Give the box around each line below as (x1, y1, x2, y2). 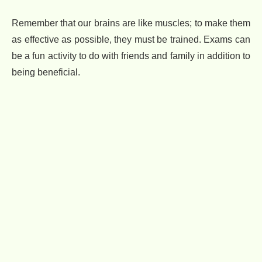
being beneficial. (12, 67, 80, 77)
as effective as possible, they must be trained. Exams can (12, 34, 250, 44)
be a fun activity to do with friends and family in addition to (12, 50, 250, 61)
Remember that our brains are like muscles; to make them (12, 18, 250, 28)
